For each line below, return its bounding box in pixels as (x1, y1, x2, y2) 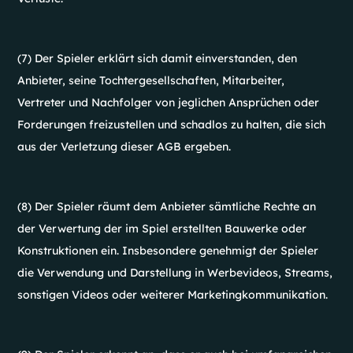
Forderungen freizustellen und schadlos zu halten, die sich (17, 117, 326, 132)
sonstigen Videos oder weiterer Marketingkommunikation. (17, 288, 329, 302)
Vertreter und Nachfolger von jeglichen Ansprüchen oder (17, 95, 320, 110)
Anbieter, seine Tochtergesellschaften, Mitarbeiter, (17, 73, 285, 87)
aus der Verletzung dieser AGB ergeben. (17, 139, 232, 154)
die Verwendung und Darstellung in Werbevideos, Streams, (17, 266, 333, 280)
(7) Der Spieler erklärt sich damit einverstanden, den (17, 51, 298, 65)
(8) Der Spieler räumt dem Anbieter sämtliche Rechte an (17, 199, 317, 214)
